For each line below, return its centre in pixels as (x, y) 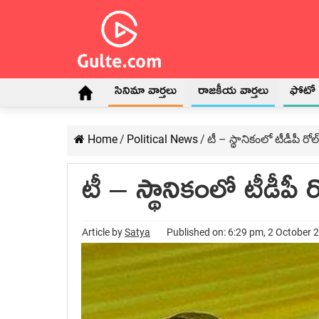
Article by (103, 232)
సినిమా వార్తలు (146, 93)
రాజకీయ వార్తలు (233, 93)
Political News (162, 139)
